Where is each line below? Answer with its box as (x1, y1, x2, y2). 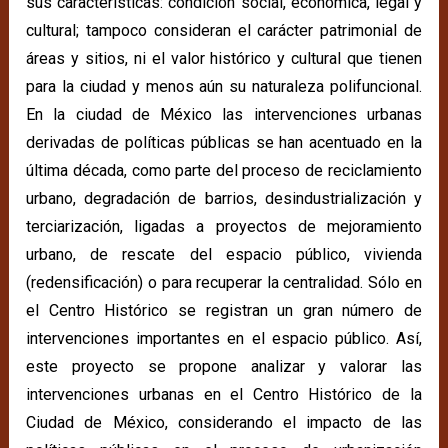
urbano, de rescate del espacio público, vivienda (26, 245, 422, 265)
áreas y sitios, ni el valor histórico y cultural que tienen (26, 49, 422, 69)
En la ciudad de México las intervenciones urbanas (26, 105, 422, 125)
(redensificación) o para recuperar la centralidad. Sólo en (26, 273, 422, 293)
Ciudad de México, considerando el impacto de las (26, 413, 422, 433)
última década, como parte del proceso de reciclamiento (26, 161, 422, 181)
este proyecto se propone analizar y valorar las (26, 357, 422, 377)
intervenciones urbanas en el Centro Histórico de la (26, 385, 422, 405)
